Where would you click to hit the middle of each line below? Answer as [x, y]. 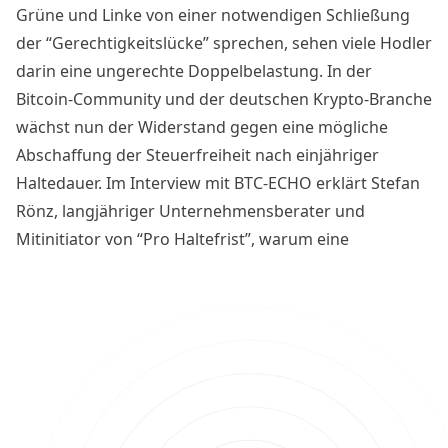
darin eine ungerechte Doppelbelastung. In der [194, 70]
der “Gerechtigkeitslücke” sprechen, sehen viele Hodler [224, 42]
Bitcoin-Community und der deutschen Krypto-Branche [224, 98]
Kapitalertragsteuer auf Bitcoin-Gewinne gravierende [217, 266]
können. [47, 322]
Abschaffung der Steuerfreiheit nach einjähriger [197, 154]
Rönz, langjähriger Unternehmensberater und [190, 210]
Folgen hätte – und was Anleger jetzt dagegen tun [204, 294]
